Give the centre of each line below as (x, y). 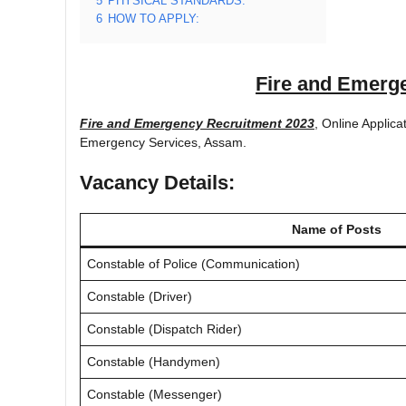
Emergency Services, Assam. (163, 142)
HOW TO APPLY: (154, 19)
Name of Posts (337, 229)
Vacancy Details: (157, 182)
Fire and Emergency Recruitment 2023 (197, 123)
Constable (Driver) (140, 296)
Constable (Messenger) (155, 394)
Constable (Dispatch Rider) (164, 329)
